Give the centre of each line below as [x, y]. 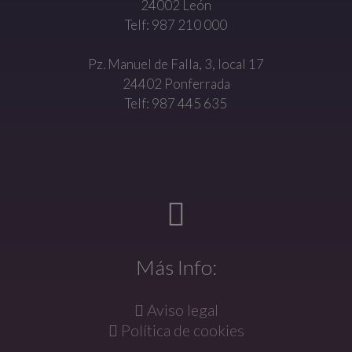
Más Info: [176, 267]
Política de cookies [181, 330]
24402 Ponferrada [176, 83]
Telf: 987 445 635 [176, 103]
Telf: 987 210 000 [176, 24]
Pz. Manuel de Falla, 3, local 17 [176, 64]
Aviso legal [181, 309]
